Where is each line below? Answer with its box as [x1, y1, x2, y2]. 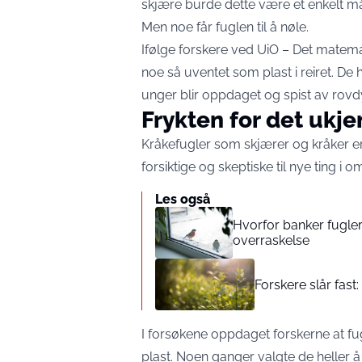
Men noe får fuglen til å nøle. [141, 19, 309, 35]
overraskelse [233, 233, 309, 248]
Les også [155, 192, 210, 207]
